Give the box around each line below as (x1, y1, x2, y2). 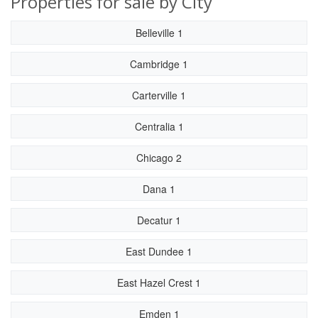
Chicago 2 (136, 150, 182, 165)
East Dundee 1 (126, 244, 192, 258)
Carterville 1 (132, 88, 186, 102)
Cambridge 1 (130, 57, 188, 71)
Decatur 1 (137, 213, 181, 227)
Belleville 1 (135, 26, 183, 40)
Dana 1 (143, 182, 175, 196)
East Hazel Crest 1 (117, 275, 201, 290)
